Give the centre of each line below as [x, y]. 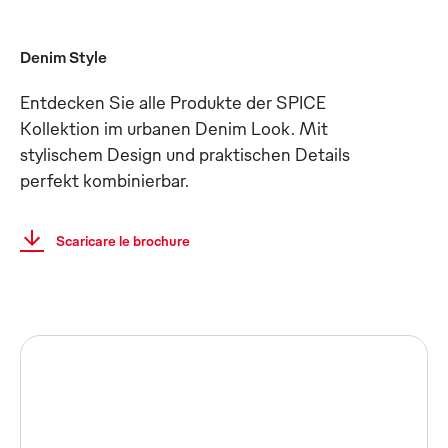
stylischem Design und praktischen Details [185, 153]
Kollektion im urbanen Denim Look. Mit [174, 127]
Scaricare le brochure [123, 240]
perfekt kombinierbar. [104, 179]
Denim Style [63, 57]
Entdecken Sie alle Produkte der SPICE [173, 101]
